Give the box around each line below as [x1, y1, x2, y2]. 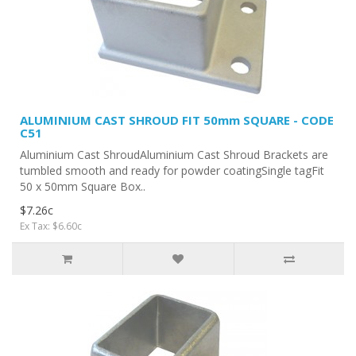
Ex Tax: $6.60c [20, 219, 82, 233]
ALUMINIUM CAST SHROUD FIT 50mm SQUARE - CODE [20, 112, 334, 128]
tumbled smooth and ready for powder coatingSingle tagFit [20, 163, 324, 178]
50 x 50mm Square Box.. [20, 179, 145, 194]
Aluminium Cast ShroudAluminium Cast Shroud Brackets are [20, 147, 328, 162]
